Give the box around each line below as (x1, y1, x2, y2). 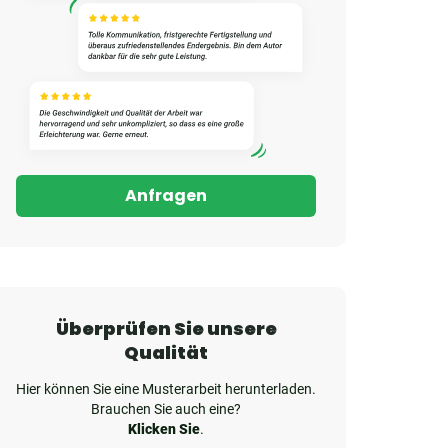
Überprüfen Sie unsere (55, 315, 277, 341)
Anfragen (125, 183, 207, 207)
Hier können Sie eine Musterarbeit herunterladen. (16, 380, 316, 397)
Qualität (124, 339, 208, 365)
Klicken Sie (128, 420, 200, 437)
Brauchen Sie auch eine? (91, 400, 241, 417)
